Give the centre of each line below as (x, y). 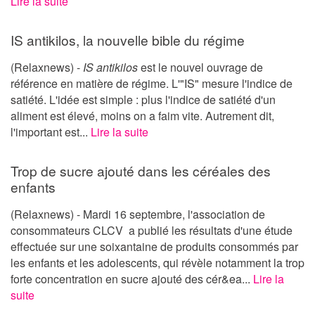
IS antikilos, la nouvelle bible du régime (128, 39)
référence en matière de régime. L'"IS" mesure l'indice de (152, 83)
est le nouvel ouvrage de (200, 67)
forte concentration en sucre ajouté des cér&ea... (132, 278)
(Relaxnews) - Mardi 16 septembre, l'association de (138, 214)
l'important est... (51, 131)
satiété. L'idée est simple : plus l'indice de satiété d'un (143, 99)
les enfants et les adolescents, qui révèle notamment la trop (157, 262)
